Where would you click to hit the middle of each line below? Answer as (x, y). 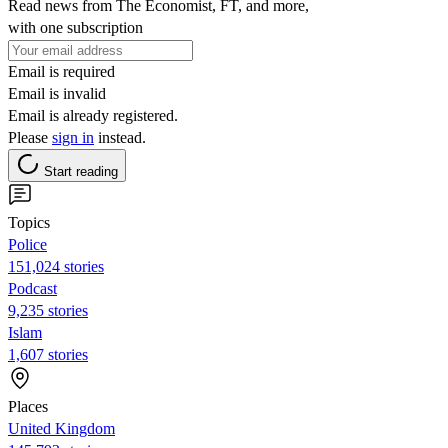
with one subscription (75, 27)
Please (30, 137)
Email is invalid (57, 93)
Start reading (81, 171)
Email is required (61, 71)
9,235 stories (48, 310)
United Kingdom (61, 428)
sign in (73, 137)
